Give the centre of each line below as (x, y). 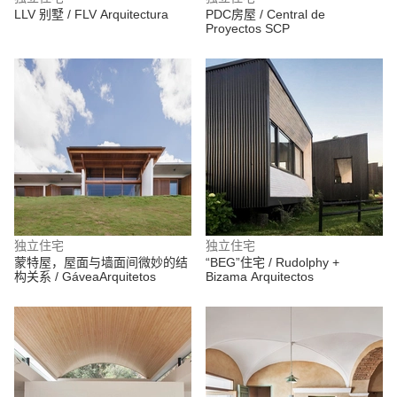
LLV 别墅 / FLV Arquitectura (91, 14)
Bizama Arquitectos (260, 276)
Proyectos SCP (248, 28)
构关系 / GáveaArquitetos (85, 276)
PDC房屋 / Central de (265, 14)
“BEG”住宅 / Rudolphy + (272, 262)
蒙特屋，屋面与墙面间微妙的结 (101, 262)
